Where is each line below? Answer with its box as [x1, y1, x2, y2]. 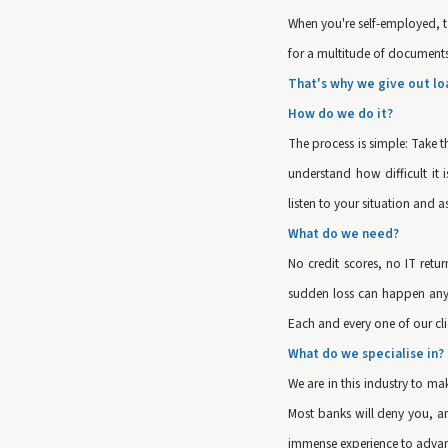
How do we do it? [288, 104, 393, 123]
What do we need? [288, 224, 399, 243]
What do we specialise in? [288, 344, 444, 363]
